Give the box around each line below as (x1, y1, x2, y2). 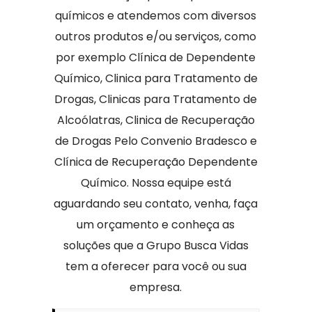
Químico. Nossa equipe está (80, 175, 231, 191)
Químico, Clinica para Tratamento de (54, 70, 258, 86)
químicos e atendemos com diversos (55, 8, 257, 24)
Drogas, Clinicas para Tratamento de (54, 91, 258, 107)
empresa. (130, 279, 182, 295)
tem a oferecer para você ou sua (65, 258, 247, 274)
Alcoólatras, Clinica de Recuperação (56, 112, 255, 128)
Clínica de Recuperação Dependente (54, 154, 258, 170)
